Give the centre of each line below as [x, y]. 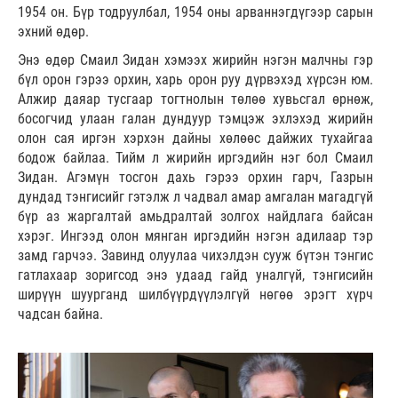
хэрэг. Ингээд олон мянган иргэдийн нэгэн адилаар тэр [195, 235]
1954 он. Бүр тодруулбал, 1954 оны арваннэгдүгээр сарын [195, 12]
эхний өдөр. [53, 31]
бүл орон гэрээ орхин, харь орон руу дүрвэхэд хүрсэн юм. [195, 79]
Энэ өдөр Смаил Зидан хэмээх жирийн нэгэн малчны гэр [195, 60]
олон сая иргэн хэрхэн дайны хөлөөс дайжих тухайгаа [195, 138]
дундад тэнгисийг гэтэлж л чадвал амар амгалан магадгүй [195, 196]
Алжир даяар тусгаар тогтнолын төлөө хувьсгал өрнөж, [195, 99]
